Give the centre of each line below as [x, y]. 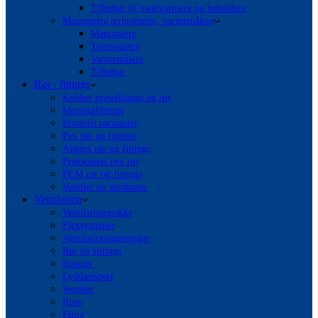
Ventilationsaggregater [107, 238]
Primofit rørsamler [100, 123]
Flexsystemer [89, 225]
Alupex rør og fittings [106, 149]
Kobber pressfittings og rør [117, 98]
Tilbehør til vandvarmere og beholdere [169, 8]
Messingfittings [93, 110]
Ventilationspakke [98, 213]
